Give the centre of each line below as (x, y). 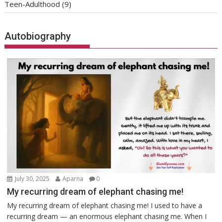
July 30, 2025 (32, 179)
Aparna (73, 179)
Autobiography (38, 36)
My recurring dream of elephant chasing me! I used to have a (105, 206)
